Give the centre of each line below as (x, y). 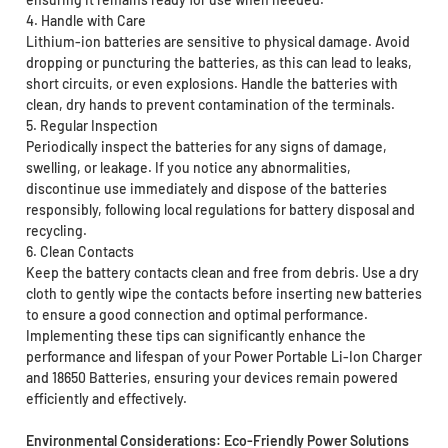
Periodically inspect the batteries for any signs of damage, (206, 147)
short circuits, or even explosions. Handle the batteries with (211, 84)
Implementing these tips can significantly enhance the (195, 336)
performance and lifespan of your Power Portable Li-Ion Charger (223, 357)
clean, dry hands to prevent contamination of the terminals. (210, 105)
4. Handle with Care (85, 21)
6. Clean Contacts (79, 252)
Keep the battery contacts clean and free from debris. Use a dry (222, 273)
